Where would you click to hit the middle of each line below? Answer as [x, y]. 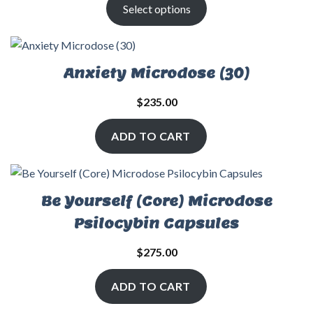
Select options [156, 8]
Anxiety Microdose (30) [156, 73]
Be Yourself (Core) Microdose [156, 201]
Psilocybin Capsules [156, 223]
